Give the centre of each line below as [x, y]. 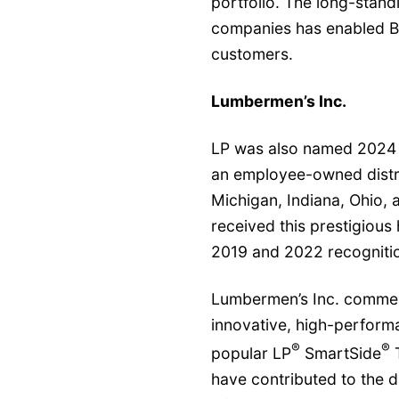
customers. [252, 53]
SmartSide [341, 353]
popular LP [251, 353]
